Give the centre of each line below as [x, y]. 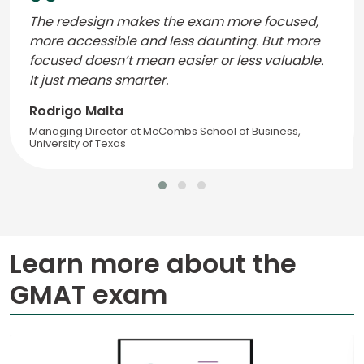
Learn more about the [153, 264]
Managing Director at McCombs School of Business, [165, 132]
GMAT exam [89, 295]
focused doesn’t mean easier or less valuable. [176, 61]
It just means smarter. [99, 80]
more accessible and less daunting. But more [175, 41]
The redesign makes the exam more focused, [174, 22]
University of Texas [78, 144]
